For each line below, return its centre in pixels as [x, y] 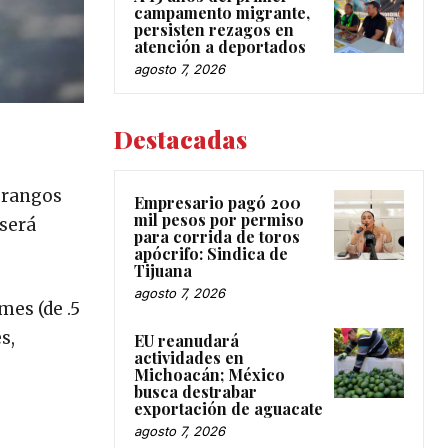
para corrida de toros [217, 236]
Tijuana [163, 270]
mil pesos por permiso [219, 219]
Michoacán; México [209, 374]
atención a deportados [220, 46]
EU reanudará [186, 340]
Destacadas [180, 138]
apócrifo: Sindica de [211, 253]
